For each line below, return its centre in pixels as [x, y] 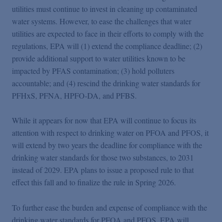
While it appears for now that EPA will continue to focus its [104, 120]
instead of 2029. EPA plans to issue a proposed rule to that [103, 170]
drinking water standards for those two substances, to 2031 [103, 158]
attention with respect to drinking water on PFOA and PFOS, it [110, 133]
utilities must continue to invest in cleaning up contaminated [105, 8]
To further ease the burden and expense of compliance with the [110, 207]
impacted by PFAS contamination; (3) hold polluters [93, 70]
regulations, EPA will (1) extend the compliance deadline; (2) [107, 46]
